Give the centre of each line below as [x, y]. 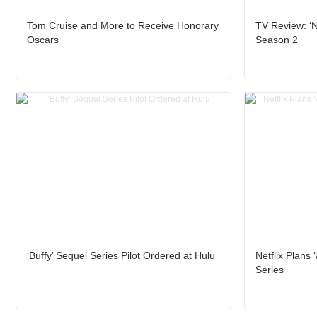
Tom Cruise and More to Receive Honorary [123, 25]
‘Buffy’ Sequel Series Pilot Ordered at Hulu [121, 255]
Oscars [43, 39]
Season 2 [276, 39]
